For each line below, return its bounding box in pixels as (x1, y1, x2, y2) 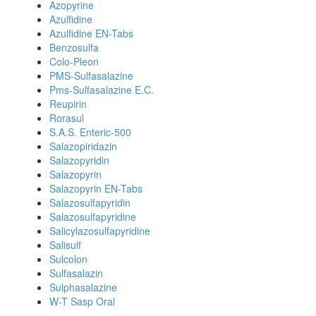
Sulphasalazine (49, 280, 117, 294)
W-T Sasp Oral (49, 294, 115, 308)
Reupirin (49, 97, 87, 111)
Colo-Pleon (49, 54, 99, 68)
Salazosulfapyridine (49, 209, 136, 224)
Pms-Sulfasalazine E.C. (49, 83, 154, 97)
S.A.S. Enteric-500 (49, 125, 131, 139)
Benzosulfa (49, 40, 99, 54)
